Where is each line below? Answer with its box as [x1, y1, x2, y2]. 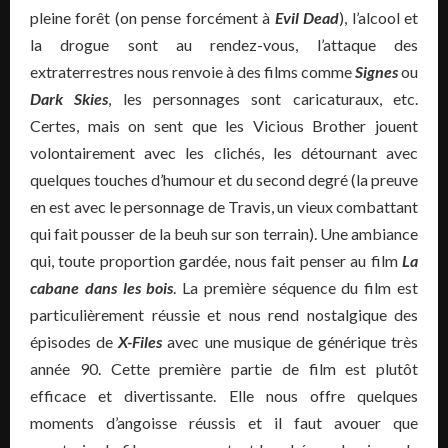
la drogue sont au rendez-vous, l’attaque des [30, 34, 418, 54]
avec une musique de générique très [162, 331, 418, 351]
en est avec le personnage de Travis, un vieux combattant [30, 196, 418, 216]
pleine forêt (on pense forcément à [30, 7, 275, 27]
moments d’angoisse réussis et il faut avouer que [30, 412, 418, 432]
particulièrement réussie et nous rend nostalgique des [30, 304, 418, 324]
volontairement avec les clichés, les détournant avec [30, 142, 418, 162]
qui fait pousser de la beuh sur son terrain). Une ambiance [30, 223, 418, 243]
